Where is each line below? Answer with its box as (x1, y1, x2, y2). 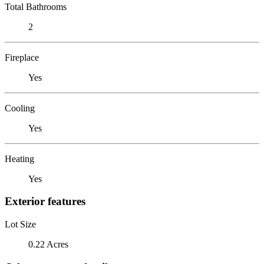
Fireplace (5, 52, 39, 62)
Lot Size (5, 219, 36, 229)
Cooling (5, 103, 35, 113)
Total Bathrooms (5, 1, 67, 12)
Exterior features (5, 195, 85, 208)
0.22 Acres (28, 239, 68, 249)
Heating (5, 153, 34, 164)
